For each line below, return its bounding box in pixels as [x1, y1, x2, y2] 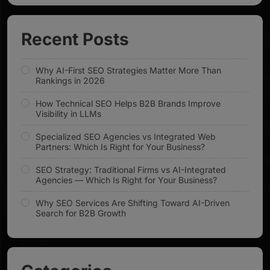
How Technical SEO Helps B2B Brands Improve [36, 98, 221, 109]
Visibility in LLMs [36, 108, 101, 119]
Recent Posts [21, 29, 129, 50]
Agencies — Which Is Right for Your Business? [36, 175, 217, 186]
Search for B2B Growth [36, 208, 126, 219]
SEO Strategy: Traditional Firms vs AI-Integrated [36, 165, 226, 175]
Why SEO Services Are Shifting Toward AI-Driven [36, 198, 230, 209]
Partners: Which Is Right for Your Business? [36, 142, 205, 152]
